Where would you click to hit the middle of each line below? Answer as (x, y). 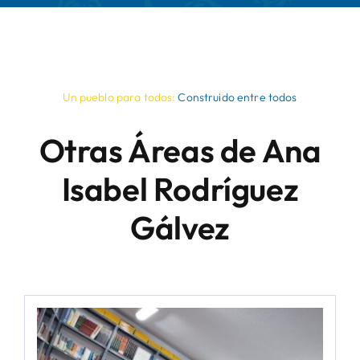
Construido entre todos (236, 97)
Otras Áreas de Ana (180, 150)
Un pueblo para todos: (119, 97)
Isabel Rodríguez (180, 188)
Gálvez (180, 227)
